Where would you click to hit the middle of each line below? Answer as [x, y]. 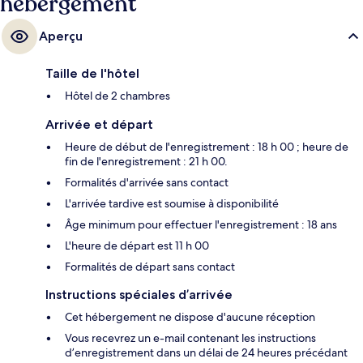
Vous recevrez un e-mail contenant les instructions [190, 337]
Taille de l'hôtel [92, 73]
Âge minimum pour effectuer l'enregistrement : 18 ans [201, 224]
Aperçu [61, 36]
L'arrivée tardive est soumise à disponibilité [172, 203]
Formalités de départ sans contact [150, 266]
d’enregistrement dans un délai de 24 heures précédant [206, 352]
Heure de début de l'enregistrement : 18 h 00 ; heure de [207, 146]
